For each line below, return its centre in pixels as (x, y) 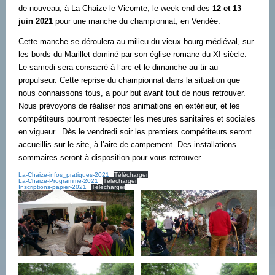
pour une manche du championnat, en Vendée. (138, 22)
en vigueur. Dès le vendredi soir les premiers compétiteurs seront (135, 132)
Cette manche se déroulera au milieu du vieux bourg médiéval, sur (136, 42)
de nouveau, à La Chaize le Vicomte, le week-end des (115, 9)
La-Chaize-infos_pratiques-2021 (64, 175)
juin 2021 (37, 22)
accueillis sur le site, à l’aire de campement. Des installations (127, 145)
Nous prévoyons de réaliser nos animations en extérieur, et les (129, 107)
